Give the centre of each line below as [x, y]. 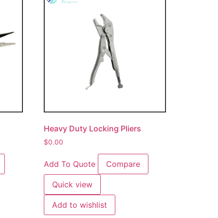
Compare [123, 164]
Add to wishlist [80, 205]
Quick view [73, 184]
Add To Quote [70, 164]
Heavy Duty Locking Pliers [93, 128]
